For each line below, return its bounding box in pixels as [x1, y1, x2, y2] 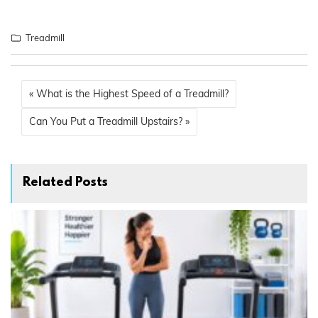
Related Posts [23, 176, 108, 191]
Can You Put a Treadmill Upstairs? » [29, 115, 190, 128]
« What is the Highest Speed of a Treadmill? [29, 87, 229, 101]
